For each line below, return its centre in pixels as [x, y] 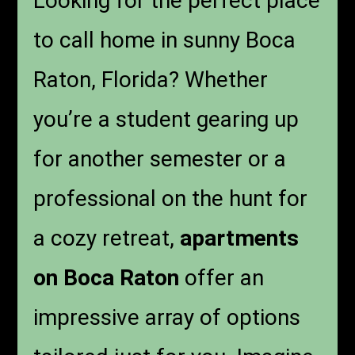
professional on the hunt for [171, 199]
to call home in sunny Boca [165, 40]
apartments [240, 239]
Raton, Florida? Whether [151, 80]
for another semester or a [160, 159]
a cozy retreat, [107, 239]
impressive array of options [167, 318]
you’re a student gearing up [166, 120]
